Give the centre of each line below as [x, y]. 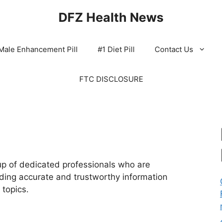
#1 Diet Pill [116, 49]
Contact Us [174, 49]
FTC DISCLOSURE [111, 79]
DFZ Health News [111, 17]
